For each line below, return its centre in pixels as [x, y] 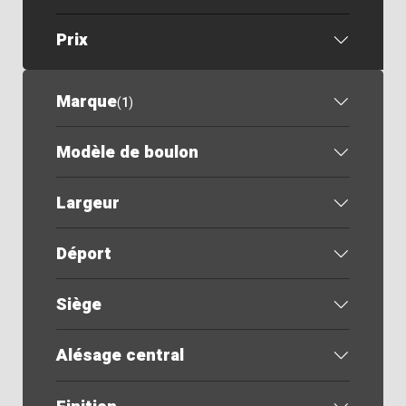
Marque [86, 101]
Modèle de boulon [127, 152]
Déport [83, 254]
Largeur [87, 203]
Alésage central [120, 356]
